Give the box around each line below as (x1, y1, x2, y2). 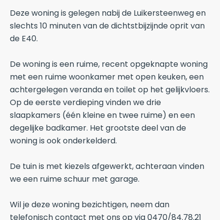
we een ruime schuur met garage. (10, 173, 139, 185)
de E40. (10, 33, 38, 44)
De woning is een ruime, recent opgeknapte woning (10, 58, 208, 70)
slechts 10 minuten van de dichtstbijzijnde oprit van (10, 20, 205, 31)
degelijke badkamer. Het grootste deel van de (10, 122, 186, 134)
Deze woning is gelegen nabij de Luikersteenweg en (10, 7, 206, 19)
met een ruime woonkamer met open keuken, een (10, 71, 204, 82)
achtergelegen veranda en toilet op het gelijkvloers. (10, 84, 210, 95)
